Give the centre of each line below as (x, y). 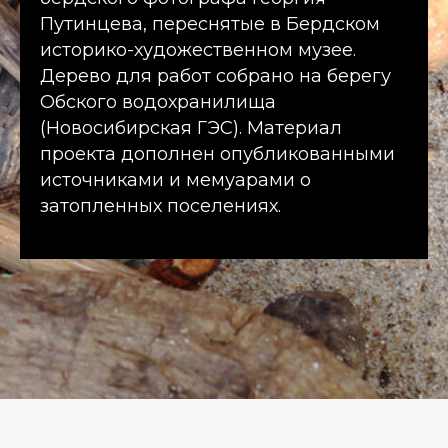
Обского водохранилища (158, 102)
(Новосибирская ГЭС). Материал (191, 128)
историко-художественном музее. (198, 50)
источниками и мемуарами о (175, 180)
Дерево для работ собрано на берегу (215, 76)
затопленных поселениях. (160, 206)
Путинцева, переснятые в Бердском (210, 24)
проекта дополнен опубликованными (217, 154)
